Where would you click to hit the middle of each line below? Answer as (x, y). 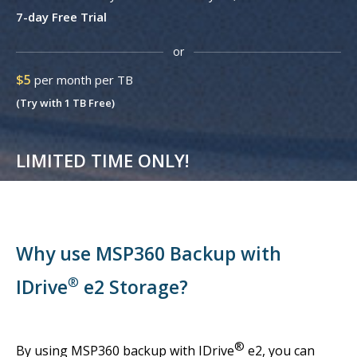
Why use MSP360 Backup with (149, 253)
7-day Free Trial (61, 17)
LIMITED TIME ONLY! (102, 160)
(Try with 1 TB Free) (65, 103)
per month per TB (82, 80)
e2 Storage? (133, 287)
